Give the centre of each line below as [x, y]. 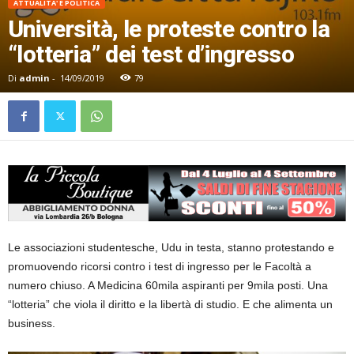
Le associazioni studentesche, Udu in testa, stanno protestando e [171, 247]
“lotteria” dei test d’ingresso [151, 54]
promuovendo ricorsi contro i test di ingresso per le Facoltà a [160, 266]
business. [32, 323]
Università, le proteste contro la [169, 28]
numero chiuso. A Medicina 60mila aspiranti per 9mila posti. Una [168, 285]
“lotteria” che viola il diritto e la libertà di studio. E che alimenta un [170, 304]
